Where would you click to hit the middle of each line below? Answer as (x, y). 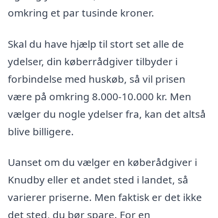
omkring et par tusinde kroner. (81, 12)
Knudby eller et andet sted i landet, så (98, 180)
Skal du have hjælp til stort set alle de (96, 44)
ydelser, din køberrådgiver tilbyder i (93, 61)
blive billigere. (41, 131)
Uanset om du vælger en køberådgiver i (102, 162)
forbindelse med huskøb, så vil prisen (97, 79)
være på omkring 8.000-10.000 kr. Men (100, 96)
